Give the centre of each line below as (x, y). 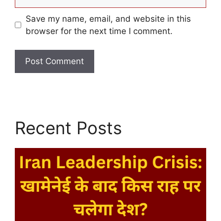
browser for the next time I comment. (99, 31)
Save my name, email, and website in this (108, 18)
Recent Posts (68, 128)
